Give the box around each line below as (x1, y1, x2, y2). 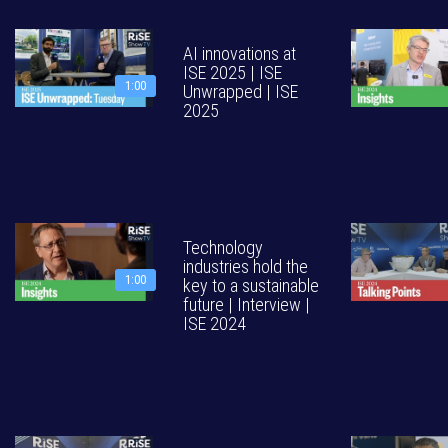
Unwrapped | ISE (183, 81, 298, 102)
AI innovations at (183, 43, 296, 64)
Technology (183, 237, 263, 258)
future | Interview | (183, 294, 310, 315)
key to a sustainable (183, 275, 319, 296)
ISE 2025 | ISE (183, 62, 282, 83)
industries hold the (183, 256, 308, 277)
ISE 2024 (183, 313, 246, 334)
